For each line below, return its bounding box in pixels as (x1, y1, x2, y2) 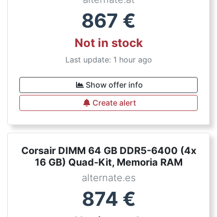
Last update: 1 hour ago (65, 55, 152, 64)
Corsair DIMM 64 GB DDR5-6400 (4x (21, 145, 196, 156)
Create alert (93, 98, 136, 108)
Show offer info (86, 80, 143, 90)
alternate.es (81, 172, 136, 184)
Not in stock (74, 36, 143, 50)
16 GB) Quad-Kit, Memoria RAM (34, 156, 183, 168)
